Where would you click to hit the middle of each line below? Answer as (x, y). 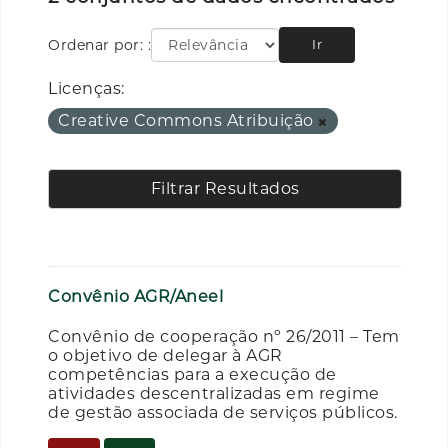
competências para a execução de (192, 375)
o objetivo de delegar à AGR (165, 356)
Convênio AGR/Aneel (135, 296)
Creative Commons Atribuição (188, 120)
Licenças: (86, 88)
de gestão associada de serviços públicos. (223, 413)
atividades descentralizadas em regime (214, 394)
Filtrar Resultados (225, 188)
